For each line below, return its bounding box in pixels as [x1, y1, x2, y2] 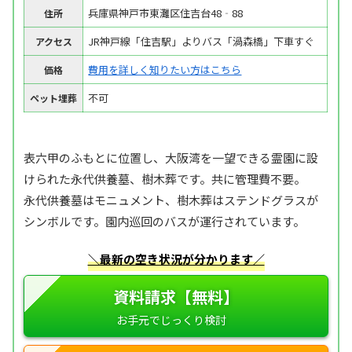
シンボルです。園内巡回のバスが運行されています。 [24, 212, 306, 229]
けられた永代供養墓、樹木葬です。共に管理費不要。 [24, 170, 306, 187]
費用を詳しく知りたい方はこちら [88, 61, 242, 77]
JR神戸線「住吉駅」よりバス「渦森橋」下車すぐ [88, 33, 315, 49]
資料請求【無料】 [113, 284, 239, 308]
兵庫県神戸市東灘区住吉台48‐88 [88, 5, 244, 20]
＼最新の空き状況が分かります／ [87, 250, 265, 267]
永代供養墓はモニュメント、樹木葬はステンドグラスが [24, 191, 319, 208]
